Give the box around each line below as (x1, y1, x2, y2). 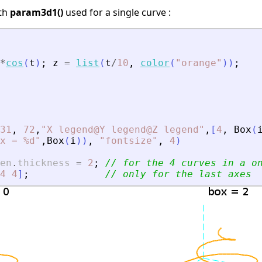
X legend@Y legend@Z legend (47, 123, 199, 135)
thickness (18, 157, 70, 168)
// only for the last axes (105, 168, 251, 180)
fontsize (105, 135, 152, 146)
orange (181, 57, 216, 68)
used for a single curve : (63, 5, 171, 19)
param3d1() (10, 5, 63, 19)
